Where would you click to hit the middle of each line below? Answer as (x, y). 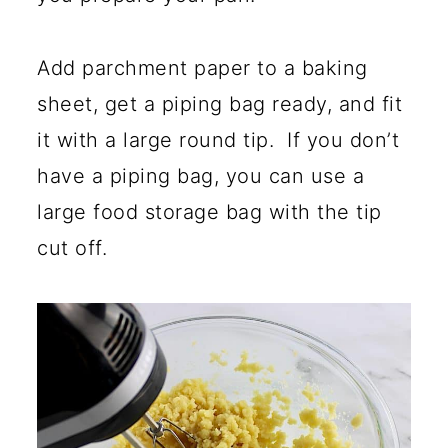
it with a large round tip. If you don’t (218, 140)
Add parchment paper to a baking (202, 68)
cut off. (72, 248)
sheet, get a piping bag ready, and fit (219, 104)
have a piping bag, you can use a (200, 176)
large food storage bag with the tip (209, 212)
